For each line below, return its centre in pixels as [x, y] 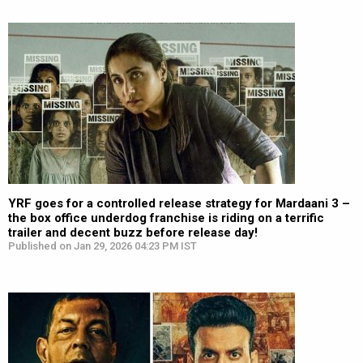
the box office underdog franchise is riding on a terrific [166, 218]
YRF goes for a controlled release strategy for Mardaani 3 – [179, 203]
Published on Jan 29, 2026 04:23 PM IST [102, 246]
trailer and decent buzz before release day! [133, 233]
